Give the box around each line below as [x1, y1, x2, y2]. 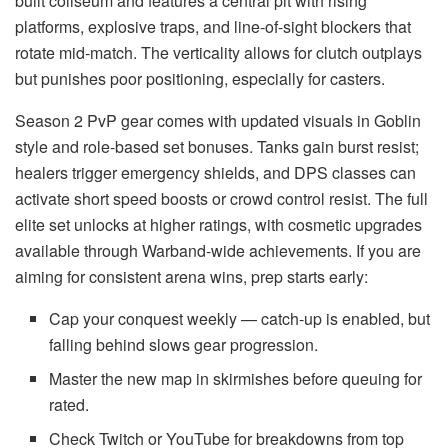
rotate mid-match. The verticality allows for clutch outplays [15, 40, 422, 64]
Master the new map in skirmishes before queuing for [49, 366, 423, 390]
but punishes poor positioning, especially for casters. [15, 66, 385, 90]
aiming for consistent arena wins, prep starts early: [15, 264, 368, 288]
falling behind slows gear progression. [49, 332, 319, 356]
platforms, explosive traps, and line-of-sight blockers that [15, 14, 411, 38]
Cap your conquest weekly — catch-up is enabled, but [49, 306, 431, 330]
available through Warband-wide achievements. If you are [15, 238, 421, 262]
